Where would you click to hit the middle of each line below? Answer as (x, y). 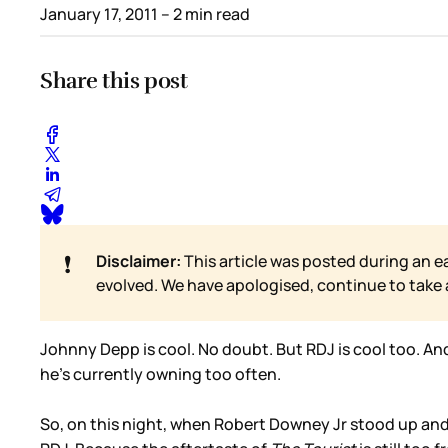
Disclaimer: (138, 261)
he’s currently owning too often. (160, 374)
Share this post (114, 81)
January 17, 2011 (99, 13)
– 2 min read (204, 13)
